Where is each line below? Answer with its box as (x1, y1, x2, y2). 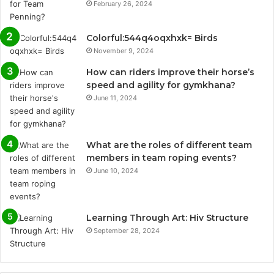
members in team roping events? (86, 152, 237, 164)
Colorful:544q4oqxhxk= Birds (86, 32, 218, 44)
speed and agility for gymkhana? (86, 80, 235, 91)
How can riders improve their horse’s (86, 67, 254, 78)
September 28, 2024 (94, 226, 160, 235)
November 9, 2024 (94, 46, 154, 56)
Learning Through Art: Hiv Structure (86, 212, 248, 224)
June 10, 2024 (94, 166, 138, 176)
